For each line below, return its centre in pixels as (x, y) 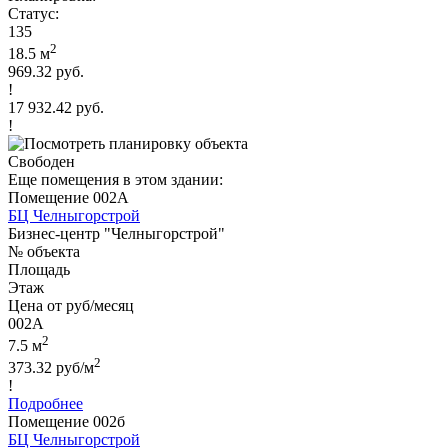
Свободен (41, 161)
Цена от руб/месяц (71, 305)
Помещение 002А (68, 197)
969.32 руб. (46, 71)
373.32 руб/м (51, 368)
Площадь (39, 269)
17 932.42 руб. (56, 107)
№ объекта (44, 251)
